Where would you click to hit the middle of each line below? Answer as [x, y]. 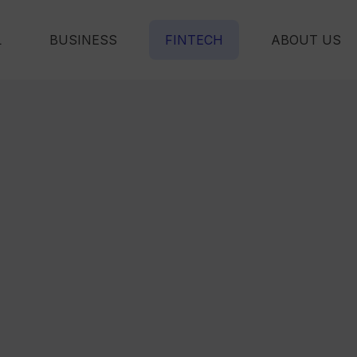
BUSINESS [83, 40]
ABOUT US [306, 40]
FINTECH [194, 40]
